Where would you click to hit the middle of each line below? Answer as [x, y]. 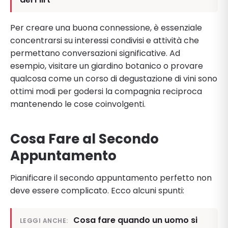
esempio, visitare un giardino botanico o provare [107, 66]
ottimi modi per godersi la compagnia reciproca [106, 91]
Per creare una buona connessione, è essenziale [106, 27]
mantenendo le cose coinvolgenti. [78, 104]
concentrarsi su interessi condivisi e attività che [105, 40]
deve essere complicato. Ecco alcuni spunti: [97, 190]
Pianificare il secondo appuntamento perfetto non [111, 178]
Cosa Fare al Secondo [84, 139]
